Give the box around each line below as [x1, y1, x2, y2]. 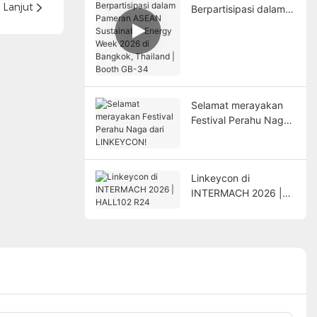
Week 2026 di [190, 47, 255, 59]
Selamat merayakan [190, 98, 283, 111]
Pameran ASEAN [190, 17, 267, 30]
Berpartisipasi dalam [190, 2, 285, 15]
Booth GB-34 [190, 76, 251, 89]
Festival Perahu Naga [190, 113, 289, 126]
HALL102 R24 [190, 201, 253, 214]
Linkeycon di [190, 171, 250, 184]
